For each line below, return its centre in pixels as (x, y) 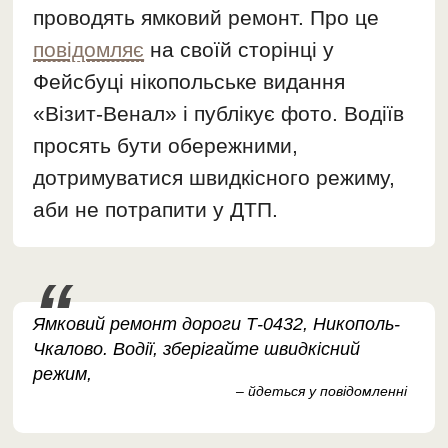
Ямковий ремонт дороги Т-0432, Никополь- (217, 324)
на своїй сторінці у (239, 50)
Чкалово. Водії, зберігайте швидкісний (197, 349)
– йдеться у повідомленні (321, 391)
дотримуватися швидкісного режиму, (214, 178)
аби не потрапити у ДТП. (156, 210)
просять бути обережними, (166, 146)
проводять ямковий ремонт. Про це (206, 18)
